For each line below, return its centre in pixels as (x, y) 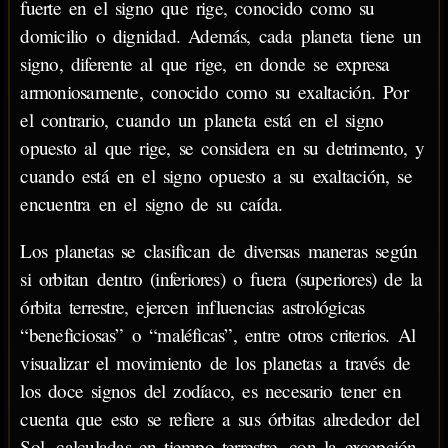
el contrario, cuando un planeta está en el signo (202, 120)
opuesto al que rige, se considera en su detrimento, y (222, 148)
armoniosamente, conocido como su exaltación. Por (214, 92)
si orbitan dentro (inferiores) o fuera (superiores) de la (221, 279)
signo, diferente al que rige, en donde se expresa (205, 64)
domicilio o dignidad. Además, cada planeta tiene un (221, 36)
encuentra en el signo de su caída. (151, 204)
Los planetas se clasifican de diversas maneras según (219, 251)
